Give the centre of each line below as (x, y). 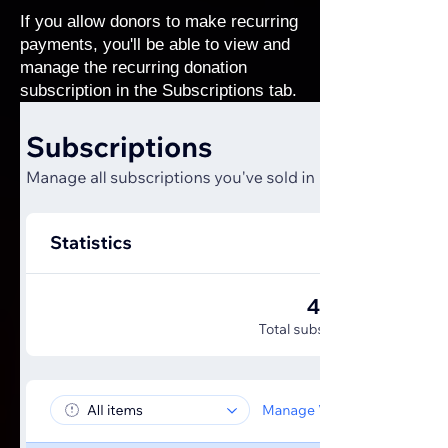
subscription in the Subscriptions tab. (158, 90)
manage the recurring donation (133, 67)
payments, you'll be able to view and (155, 44)
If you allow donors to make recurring (159, 21)
